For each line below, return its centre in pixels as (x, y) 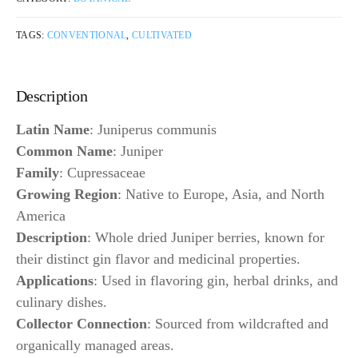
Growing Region (67, 194)
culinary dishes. (62, 302)
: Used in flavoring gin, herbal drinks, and (216, 280)
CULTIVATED (162, 35)
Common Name (64, 151)
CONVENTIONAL (87, 35)
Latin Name (53, 129)
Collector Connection (82, 323)
